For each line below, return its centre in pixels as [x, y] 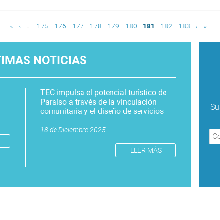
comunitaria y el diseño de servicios [102, 111]
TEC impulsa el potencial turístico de [104, 92]
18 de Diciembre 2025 [73, 129]
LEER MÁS [146, 150]
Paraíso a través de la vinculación [99, 102]
